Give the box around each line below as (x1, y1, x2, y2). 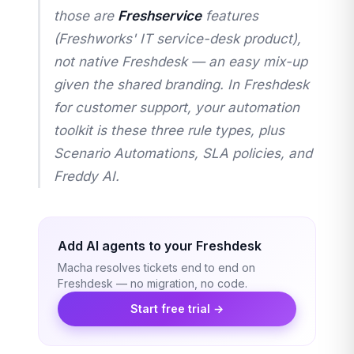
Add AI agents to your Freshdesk (58, 238, 262, 254)
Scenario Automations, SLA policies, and (54, 145, 312, 161)
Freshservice (118, 8, 201, 24)
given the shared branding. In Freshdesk (54, 77, 309, 92)
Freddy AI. (54, 168, 119, 184)
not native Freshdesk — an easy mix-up (54, 54, 307, 70)
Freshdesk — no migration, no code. (58, 276, 247, 290)
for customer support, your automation (54, 100, 299, 115)
